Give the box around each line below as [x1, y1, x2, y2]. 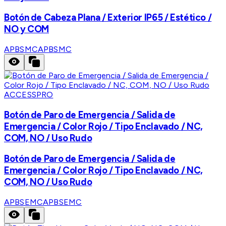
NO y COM [4, 23, 49, 35]
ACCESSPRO [4, 90, 53, 99]
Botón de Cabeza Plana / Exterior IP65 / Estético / [4, 12, 212, 24]
